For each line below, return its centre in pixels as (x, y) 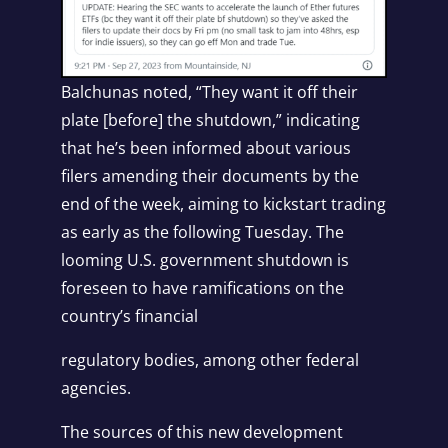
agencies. (95, 388)
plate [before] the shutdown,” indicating (210, 120)
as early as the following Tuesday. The (202, 232)
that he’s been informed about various (205, 148)
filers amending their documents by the (209, 176)
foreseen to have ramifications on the (202, 288)
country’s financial (131, 316)
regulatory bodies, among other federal (209, 360)
